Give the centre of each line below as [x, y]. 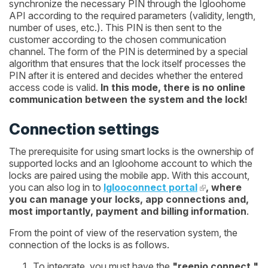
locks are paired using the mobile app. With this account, [129, 175]
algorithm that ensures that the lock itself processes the [127, 64]
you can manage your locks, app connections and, [129, 199]
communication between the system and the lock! [128, 100]
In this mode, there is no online [173, 88]
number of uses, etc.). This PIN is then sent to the [115, 28]
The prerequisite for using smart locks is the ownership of [132, 151]
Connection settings [84, 129]
